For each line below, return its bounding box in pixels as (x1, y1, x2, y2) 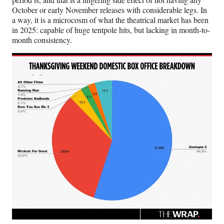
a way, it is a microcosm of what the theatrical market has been (12, 14, 208, 25)
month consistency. (12, 34, 72, 45)
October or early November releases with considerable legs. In (12, 4, 207, 15)
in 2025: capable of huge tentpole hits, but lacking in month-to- (12, 24, 210, 35)
